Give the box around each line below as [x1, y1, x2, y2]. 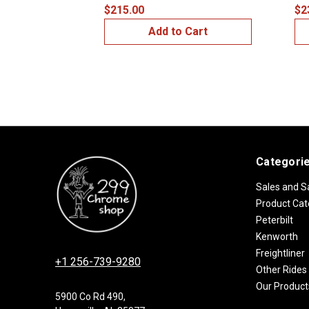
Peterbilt [256, 214, 293, 226]
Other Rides [256, 263, 307, 275]
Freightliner [256, 247, 305, 259]
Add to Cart [148, 24, 208, 38]
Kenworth [256, 230, 298, 242]
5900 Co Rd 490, [55, 291, 126, 303]
